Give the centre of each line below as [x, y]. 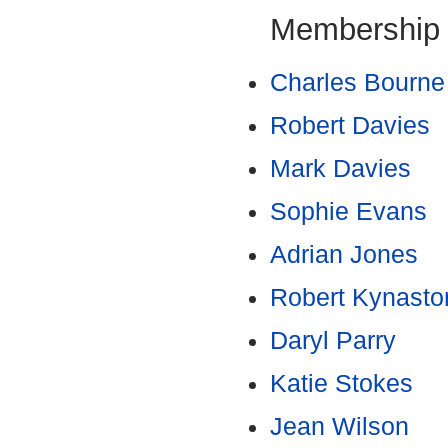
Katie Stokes [341, 384]
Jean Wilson [339, 427]
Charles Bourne [357, 83]
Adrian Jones [344, 255]
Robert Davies [350, 126]
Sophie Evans [348, 212]
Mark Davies [340, 169]
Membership [355, 29]
